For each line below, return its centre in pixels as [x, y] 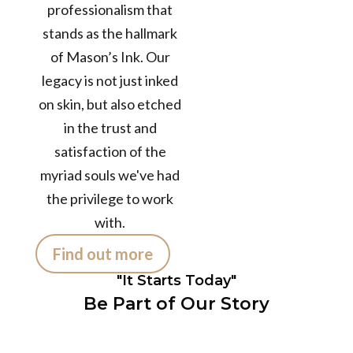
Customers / [251, 261]
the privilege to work [110, 199]
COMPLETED [252, 183]
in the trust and [110, 128]
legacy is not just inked [110, 81]
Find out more [102, 254]
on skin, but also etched [110, 104]
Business [252, 90]
